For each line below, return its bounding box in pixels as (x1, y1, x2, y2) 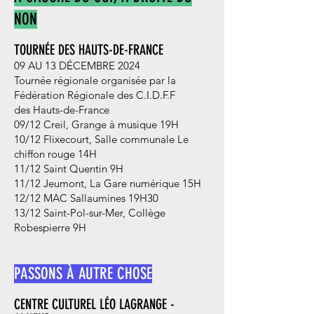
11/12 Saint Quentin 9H (14, 162, 123, 175)
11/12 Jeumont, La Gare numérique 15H (14, 177, 201, 190)
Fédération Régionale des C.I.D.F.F (14, 88, 175, 102)
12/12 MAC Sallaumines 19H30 (14, 191, 158, 205)
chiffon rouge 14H (14, 147, 97, 161)
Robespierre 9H (14, 221, 86, 234)
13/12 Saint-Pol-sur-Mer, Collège (14, 206, 165, 219)
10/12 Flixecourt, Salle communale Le (14, 132, 189, 146)
